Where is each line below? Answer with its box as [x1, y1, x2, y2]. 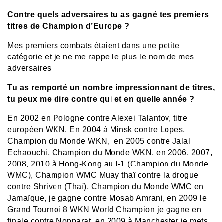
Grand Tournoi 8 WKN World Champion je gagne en [7, 205, 201, 214]
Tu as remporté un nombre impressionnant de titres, [7, 83, 215, 92]
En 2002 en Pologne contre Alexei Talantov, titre [7, 114, 187, 123]
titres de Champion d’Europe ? [7, 22, 130, 31]
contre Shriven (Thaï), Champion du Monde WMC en [7, 182, 204, 191]
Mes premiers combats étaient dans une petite [7, 41, 179, 50]
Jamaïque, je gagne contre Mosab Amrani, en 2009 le [7, 194, 207, 203]
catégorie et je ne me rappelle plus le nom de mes [7, 53, 194, 61]
